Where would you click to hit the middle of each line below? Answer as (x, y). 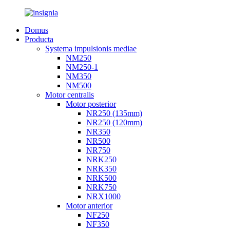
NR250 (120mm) (114, 122)
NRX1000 (103, 196)
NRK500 (101, 178)
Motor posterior (91, 104)
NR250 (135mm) (114, 113)
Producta (39, 39)
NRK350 (101, 169)
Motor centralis (70, 95)
